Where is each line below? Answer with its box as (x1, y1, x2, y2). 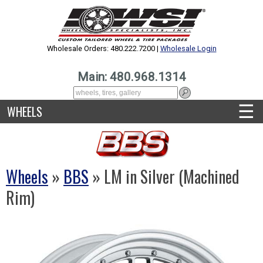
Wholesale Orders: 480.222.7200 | (46, 44, 160, 53)
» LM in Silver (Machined (89, 164, 240, 188)
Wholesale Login (160, 44, 217, 53)
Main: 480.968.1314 (77, 70, 186, 84)
